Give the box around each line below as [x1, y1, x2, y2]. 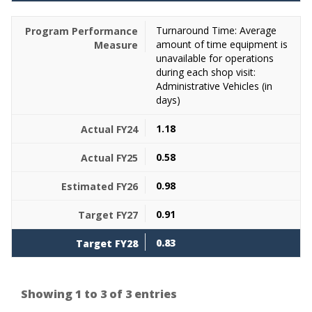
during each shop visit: [156, 65, 256, 79]
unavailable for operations [156, 52, 274, 65]
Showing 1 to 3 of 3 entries [21, 286, 177, 302]
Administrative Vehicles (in [156, 79, 272, 93]
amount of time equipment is [156, 38, 288, 51]
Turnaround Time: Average [156, 24, 276, 37]
